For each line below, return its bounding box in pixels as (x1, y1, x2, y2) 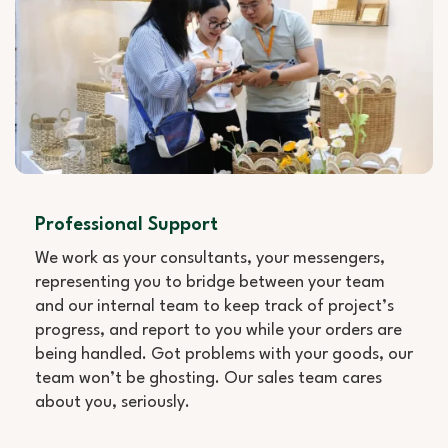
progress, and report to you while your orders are (35, 322, 402, 340)
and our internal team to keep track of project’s (35, 298, 394, 316)
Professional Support (35, 216, 218, 235)
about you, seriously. (35, 394, 190, 412)
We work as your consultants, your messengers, (35, 250, 385, 268)
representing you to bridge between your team (35, 274, 385, 292)
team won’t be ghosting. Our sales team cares (35, 370, 382, 388)
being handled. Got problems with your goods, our (35, 346, 413, 364)
